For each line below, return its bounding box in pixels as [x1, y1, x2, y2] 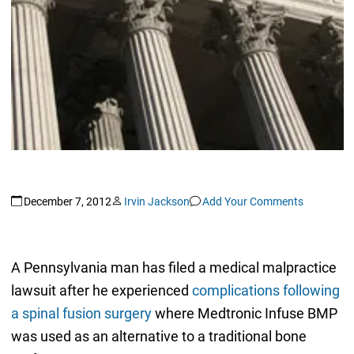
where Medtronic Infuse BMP [151, 305, 337, 322]
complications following [191, 282, 340, 299]
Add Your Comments [201, 194, 303, 208]
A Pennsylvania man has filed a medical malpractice [10, 259, 337, 277]
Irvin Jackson [123, 194, 190, 208]
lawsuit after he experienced [10, 282, 192, 299]
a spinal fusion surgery [10, 305, 152, 322]
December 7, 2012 [23, 194, 111, 208]
